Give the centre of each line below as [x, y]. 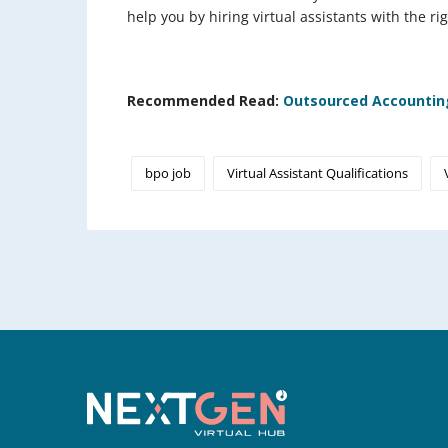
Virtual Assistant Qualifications [317, 173]
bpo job [168, 173]
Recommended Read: [205, 101]
